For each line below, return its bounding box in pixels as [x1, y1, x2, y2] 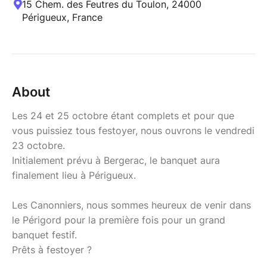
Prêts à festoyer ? [12, 243, 95, 256]
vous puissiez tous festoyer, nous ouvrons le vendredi [12, 124, 254, 136]
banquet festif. [12, 228, 77, 241]
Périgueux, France [22, 11, 103, 23]
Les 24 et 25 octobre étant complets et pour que [12, 109, 234, 122]
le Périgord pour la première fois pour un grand [12, 213, 225, 226]
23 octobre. [12, 139, 71, 151]
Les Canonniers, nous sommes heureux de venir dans [12, 198, 251, 211]
